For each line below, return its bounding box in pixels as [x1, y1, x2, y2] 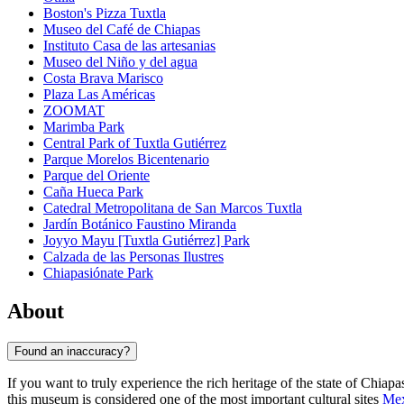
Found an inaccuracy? [14, 344, 130, 358]
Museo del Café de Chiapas [43, 22, 200, 38]
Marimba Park [43, 119, 124, 135]
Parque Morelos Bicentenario [43, 151, 209, 168]
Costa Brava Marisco [43, 70, 163, 87]
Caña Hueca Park [43, 184, 143, 200]
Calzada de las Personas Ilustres [43, 249, 224, 265]
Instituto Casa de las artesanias [43, 38, 216, 54]
